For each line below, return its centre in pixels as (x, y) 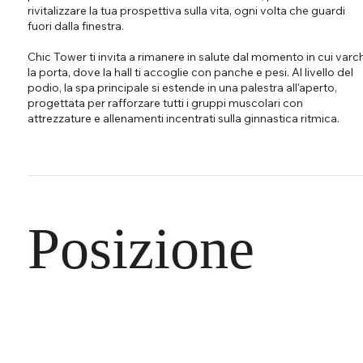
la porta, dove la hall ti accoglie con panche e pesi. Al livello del (190, 72)
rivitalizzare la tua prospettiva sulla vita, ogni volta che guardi (186, 10)
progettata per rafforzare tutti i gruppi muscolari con (165, 102)
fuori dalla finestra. (75, 26)
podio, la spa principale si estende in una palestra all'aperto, (182, 87)
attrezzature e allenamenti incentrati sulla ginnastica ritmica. (183, 118)
